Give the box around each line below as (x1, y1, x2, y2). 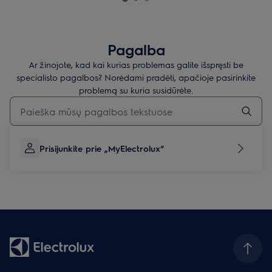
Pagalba (107, 40, 165, 59)
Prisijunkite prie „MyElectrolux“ (39, 143, 164, 154)
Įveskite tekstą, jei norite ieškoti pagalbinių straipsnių (9, 97, 192, 107)
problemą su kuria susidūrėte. (79, 84, 193, 96)
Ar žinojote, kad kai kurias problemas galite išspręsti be (29, 59, 243, 70)
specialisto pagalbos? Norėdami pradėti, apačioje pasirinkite (16, 72, 256, 83)
